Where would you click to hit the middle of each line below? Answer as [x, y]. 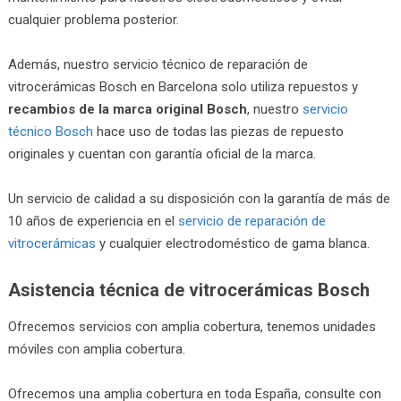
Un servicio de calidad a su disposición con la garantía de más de [199, 198]
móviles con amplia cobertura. [96, 349]
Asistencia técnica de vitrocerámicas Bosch [188, 290]
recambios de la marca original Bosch [127, 109]
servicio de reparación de [252, 221]
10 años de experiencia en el [93, 221]
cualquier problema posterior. [93, 19]
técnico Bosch [50, 131]
